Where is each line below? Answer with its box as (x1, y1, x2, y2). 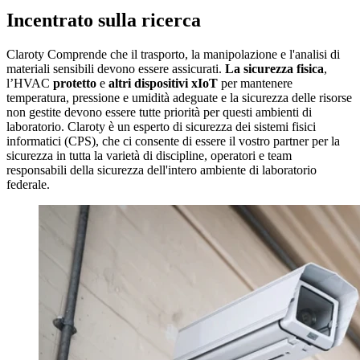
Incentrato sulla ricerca (6, 9, 201, 31)
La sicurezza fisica (225, 61, 324, 76)
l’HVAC (6, 76, 53, 90)
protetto (53, 76, 100, 90)
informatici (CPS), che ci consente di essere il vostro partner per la (6, 133, 340, 148)
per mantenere (218, 76, 292, 90)
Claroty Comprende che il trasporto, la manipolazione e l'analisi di (6, 47, 340, 61)
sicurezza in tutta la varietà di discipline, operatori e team (6, 148, 292, 162)
